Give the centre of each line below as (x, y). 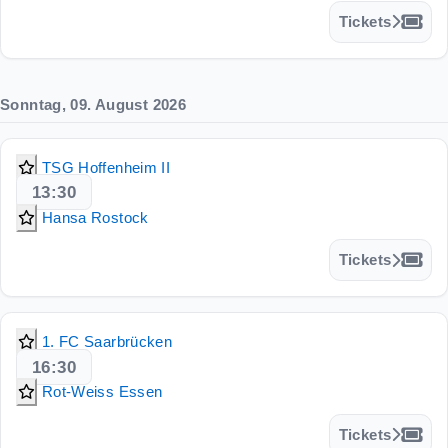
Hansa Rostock (95, 217)
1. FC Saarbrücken (107, 342)
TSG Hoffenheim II (106, 167)
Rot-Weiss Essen (102, 392)
